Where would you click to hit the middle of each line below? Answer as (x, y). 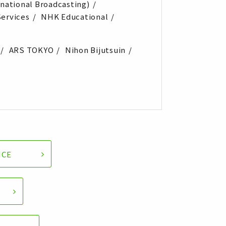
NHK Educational (75, 16)
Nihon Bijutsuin (95, 50)
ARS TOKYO (31, 50)
